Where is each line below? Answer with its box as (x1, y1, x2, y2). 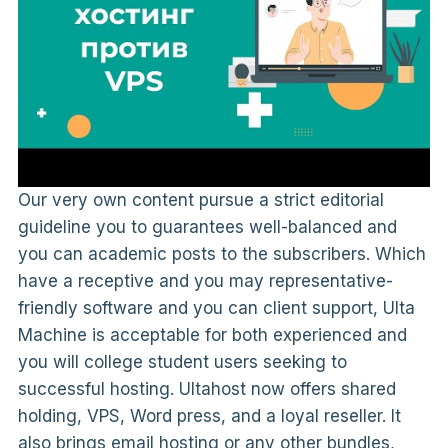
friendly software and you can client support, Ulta (17, 298, 415, 319)
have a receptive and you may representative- (17, 271, 393, 292)
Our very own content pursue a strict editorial (17, 190, 384, 211)
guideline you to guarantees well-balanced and (17, 217, 397, 238)
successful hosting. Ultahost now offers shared (17, 379, 396, 400)
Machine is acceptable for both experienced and (17, 325, 407, 346)
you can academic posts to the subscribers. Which (17, 244, 426, 265)
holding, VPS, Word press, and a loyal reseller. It (17, 406, 401, 427)
